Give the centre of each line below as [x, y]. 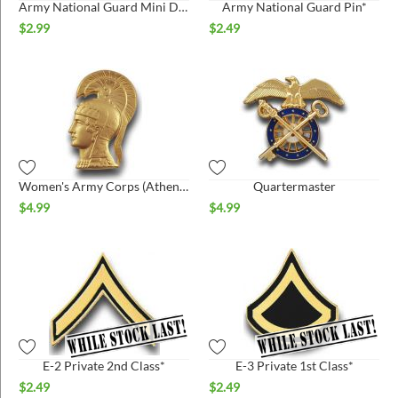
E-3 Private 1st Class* [294, 365]
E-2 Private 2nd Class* [104, 365]
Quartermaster [294, 186]
